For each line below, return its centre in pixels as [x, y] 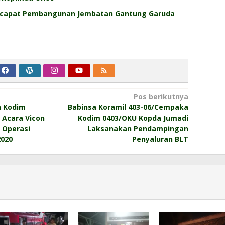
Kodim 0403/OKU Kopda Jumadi [133, 118]
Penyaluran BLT [160, 139]
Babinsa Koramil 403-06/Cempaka [128, 107]
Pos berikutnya [161, 96]
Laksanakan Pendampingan [138, 128]
